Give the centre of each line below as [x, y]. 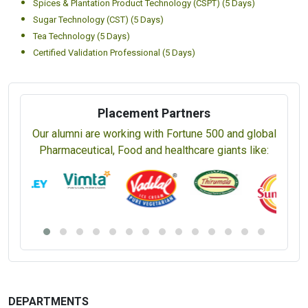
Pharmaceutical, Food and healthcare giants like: [154, 150]
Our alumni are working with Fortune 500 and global [154, 133]
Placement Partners [154, 113]
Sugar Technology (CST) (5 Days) [98, 19]
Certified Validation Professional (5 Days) [114, 52]
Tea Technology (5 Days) [81, 36]
